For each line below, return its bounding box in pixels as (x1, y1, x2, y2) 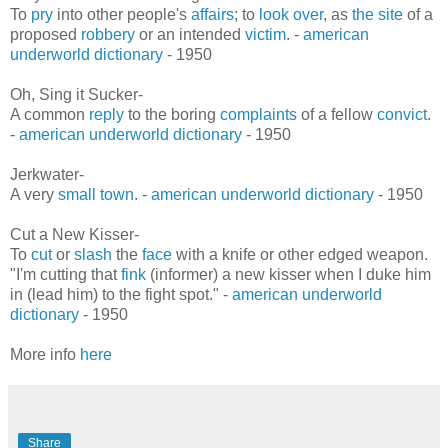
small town (58, 186, 134, 204)
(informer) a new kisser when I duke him (146, 266, 431, 284)
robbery (81, 26, 135, 44)
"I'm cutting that (10, 266, 121, 284)
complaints (220, 106, 297, 124)
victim (245, 26, 286, 44)
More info (10, 346, 80, 364)
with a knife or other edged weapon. (172, 246, 428, 264)
